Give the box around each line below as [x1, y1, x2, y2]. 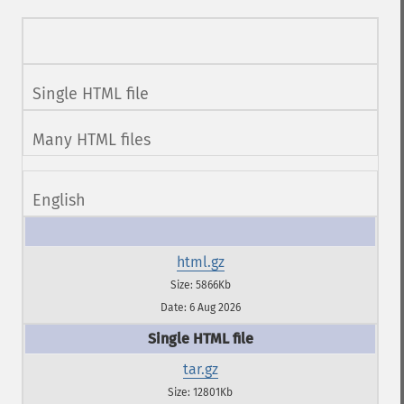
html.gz [176, 253, 225, 271]
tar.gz [182, 361, 218, 378]
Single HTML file [32, 84, 149, 104]
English [32, 190, 86, 210]
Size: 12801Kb [168, 386, 233, 399]
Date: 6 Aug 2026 [160, 301, 241, 314]
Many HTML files [32, 130, 151, 150]
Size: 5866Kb [170, 279, 231, 291]
